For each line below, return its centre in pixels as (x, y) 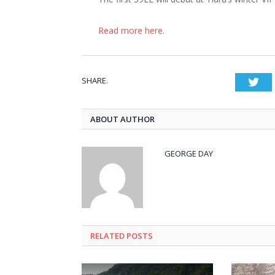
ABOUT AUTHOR (122, 119)
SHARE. (95, 80)
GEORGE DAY (189, 153)
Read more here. (132, 30)
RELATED (107, 235)
